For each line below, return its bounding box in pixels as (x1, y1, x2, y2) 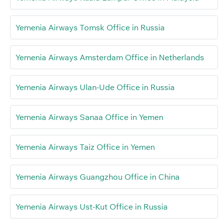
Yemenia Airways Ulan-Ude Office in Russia (15, 82, 175, 93)
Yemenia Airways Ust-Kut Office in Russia (15, 202, 168, 212)
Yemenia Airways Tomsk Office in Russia (15, 22, 165, 33)
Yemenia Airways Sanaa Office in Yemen (15, 112, 163, 122)
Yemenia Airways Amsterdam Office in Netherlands (15, 52, 204, 63)
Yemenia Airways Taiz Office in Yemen (15, 142, 155, 152)
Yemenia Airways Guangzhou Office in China (15, 172, 180, 182)
